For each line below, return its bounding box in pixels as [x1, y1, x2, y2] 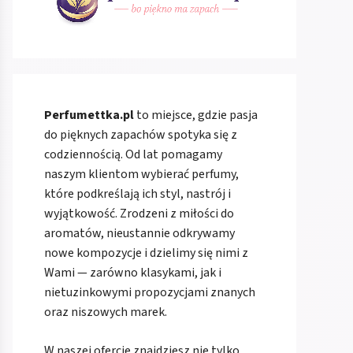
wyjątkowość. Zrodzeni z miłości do [44, 205, 234, 223]
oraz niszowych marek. [44, 303, 167, 321]
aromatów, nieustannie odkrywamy [44, 225, 235, 243]
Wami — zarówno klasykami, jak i [44, 264, 221, 282]
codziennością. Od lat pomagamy [44, 146, 222, 164]
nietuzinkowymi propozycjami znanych [44, 284, 255, 302]
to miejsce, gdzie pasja [134, 106, 258, 124]
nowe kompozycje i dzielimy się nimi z [44, 244, 248, 262]
